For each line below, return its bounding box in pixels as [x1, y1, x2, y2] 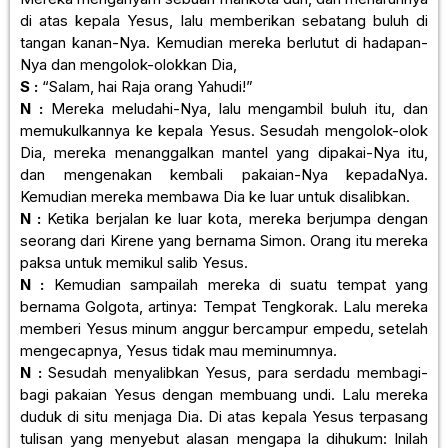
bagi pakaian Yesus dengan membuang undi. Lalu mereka [20, 384, 428, 404]
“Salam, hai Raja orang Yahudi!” [38, 76, 253, 96]
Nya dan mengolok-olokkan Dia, [20, 54, 237, 74]
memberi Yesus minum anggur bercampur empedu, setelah [20, 318, 428, 338]
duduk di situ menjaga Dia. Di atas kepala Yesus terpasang [20, 406, 428, 426]
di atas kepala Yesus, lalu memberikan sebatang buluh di [20, 10, 428, 30]
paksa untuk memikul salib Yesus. [20, 252, 248, 272]
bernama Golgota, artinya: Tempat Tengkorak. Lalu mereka [20, 296, 428, 316]
